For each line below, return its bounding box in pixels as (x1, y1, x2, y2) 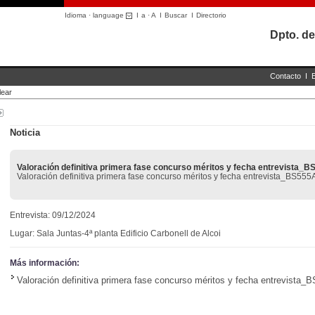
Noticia (10, 127, 40, 138)
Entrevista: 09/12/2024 (10, 210, 96, 220)
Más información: (10, 258, 79, 268)
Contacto (270, 72, 301, 80)
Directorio (196, 11, 226, 19)
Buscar (165, 11, 187, 19)
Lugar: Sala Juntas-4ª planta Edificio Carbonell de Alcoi (10, 229, 221, 238)
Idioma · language (65, 11, 126, 19)
